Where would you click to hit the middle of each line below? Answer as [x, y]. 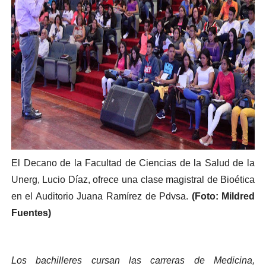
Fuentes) [31, 213]
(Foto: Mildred [223, 196]
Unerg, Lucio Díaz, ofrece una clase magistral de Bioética [133, 179]
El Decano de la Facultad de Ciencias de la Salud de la [133, 163]
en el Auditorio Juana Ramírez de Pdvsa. [101, 196]
